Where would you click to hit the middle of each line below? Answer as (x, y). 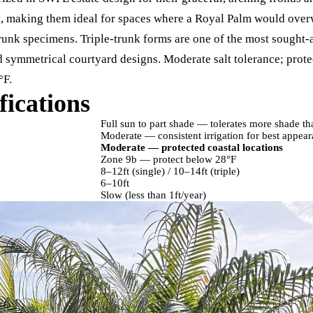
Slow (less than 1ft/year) (153, 195)
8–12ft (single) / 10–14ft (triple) (170, 171)
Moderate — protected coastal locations (192, 147)
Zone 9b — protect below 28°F (168, 159)
